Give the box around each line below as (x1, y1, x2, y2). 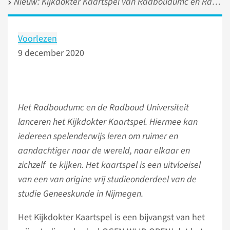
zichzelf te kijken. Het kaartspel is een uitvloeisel (18, 159, 201, 171)
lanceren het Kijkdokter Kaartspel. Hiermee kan (18, 116, 198, 128)
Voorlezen (18, 32, 57, 45)
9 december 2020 (18, 47, 84, 60)
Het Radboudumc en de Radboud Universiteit (18, 101, 189, 114)
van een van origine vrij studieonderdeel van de (18, 173, 197, 186)
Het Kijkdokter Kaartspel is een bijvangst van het (18, 211, 205, 224)
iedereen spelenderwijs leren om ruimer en (18, 130, 178, 143)
